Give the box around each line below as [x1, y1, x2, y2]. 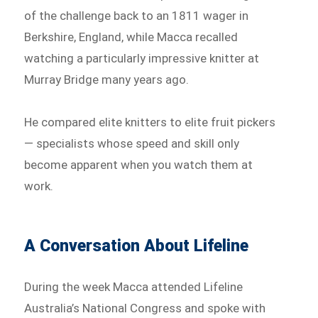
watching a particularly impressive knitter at [24, 50, 260, 65]
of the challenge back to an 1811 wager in [24, 8, 249, 23]
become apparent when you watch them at [24, 157, 253, 172]
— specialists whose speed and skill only [24, 136, 240, 150]
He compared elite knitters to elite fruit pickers [24, 114, 276, 129]
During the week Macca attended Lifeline [24, 279, 243, 294]
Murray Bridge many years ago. [24, 72, 190, 87]
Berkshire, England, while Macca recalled [24, 29, 238, 44]
